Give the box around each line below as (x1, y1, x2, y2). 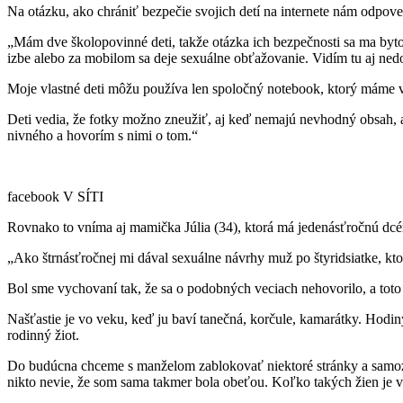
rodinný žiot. (7, 327, 79, 343)
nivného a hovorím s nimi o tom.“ (7, 127, 198, 143)
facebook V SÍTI (7, 188, 103, 204)
